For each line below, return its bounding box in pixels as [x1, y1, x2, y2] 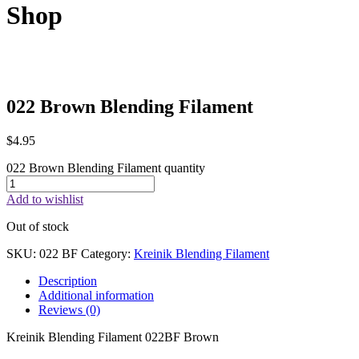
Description [38, 273, 97, 288]
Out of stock [6, 219, 69, 233]
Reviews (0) [38, 302, 100, 317]
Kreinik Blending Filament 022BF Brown [6, 329, 219, 344]
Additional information [38, 288, 154, 302]
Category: [81, 246, 134, 260]
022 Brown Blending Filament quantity [6, 160, 205, 175]
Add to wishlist [6, 192, 83, 206]
